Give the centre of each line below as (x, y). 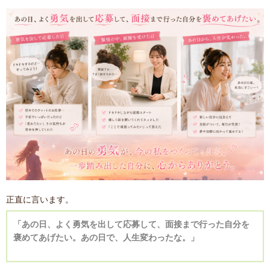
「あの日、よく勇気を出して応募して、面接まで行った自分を (131, 224)
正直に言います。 (40, 200)
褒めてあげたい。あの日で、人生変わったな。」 (106, 237)
